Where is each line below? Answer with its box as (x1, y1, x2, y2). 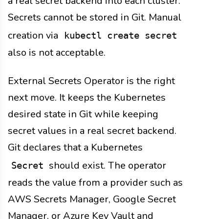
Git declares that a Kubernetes (8, 141, 143, 154)
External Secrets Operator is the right (8, 74, 175, 88)
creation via (8, 29, 61, 43)
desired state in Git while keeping (8, 108, 158, 121)
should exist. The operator (46, 159, 167, 173)
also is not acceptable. (8, 46, 106, 60)
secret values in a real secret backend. (8, 124, 176, 138)
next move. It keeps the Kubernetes (8, 91, 166, 105)
